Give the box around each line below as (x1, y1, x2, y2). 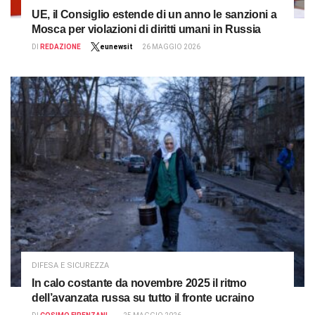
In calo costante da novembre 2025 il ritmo (32, 277, 247, 290)
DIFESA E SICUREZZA (32, 261, 109, 271)
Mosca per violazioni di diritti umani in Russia (32, 23, 261, 36)
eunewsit (100, 43, 133, 51)
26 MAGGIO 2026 (142, 43, 200, 51)
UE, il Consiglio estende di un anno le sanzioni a (32, 8, 277, 21)
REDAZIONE (40, 43, 81, 51)
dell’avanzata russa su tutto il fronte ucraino (32, 292, 255, 304)
